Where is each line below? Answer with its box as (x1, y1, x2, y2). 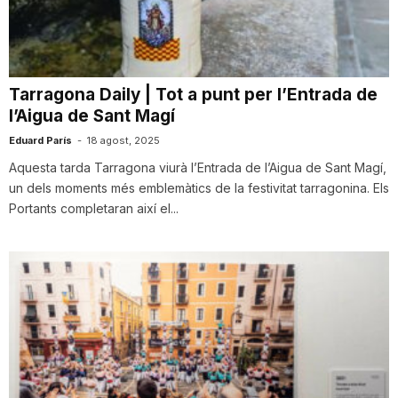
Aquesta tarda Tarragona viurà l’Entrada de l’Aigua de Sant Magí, (9, 160, 386, 176)
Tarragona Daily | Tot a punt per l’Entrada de (9, 84, 378, 106)
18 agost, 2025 (87, 134, 160, 147)
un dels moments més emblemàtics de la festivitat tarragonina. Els (9, 180, 389, 196)
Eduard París (9, 134, 72, 147)
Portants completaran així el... (9, 201, 179, 217)
